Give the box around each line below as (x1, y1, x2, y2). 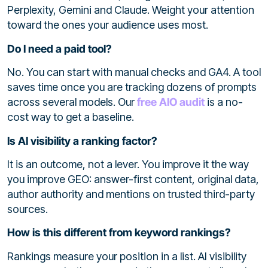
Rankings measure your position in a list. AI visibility (7, 249, 246, 263)
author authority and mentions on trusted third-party (7, 187, 255, 200)
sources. (7, 202, 48, 215)
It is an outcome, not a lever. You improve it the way (7, 157, 249, 170)
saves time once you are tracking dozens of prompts (7, 81, 257, 94)
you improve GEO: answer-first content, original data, (7, 172, 259, 185)
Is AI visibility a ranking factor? (7, 134, 157, 147)
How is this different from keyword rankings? (7, 226, 231, 239)
